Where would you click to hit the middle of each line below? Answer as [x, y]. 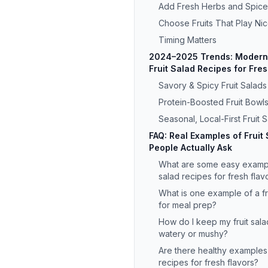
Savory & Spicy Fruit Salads [213, 85]
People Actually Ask [191, 147]
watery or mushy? [193, 234]
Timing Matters [188, 40]
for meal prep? [188, 205]
